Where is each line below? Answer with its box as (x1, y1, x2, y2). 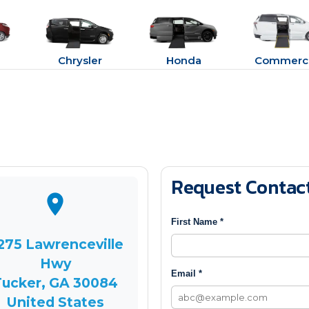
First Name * (171, 217, 223, 227)
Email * (171, 268, 202, 279)
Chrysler (58, 54, 103, 67)
